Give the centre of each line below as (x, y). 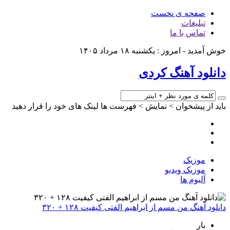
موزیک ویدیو (185, 169)
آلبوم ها (193, 179)
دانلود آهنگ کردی (182, 73)
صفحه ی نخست (178, 13)
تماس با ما (188, 33)
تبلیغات (193, 23)
